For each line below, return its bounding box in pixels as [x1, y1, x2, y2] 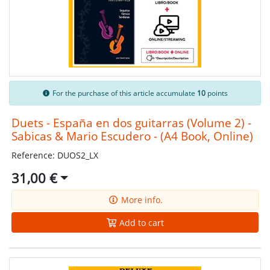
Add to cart [117, 216, 164, 228]
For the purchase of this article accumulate [51, 88, 198, 98]
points [206, 88, 228, 98]
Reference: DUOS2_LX [11, 149, 98, 162]
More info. [118, 194, 163, 206]
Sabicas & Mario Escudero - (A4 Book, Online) [11, 128, 253, 143]
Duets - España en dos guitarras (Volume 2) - [11, 115, 251, 130]
